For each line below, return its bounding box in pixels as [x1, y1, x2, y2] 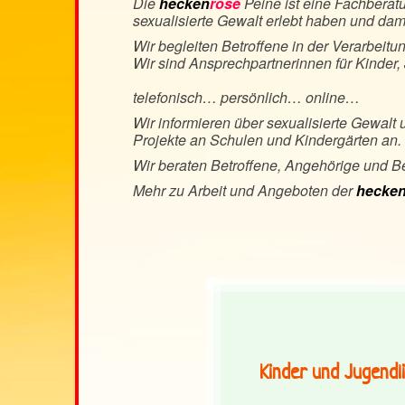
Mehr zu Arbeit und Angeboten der [133, 180, 356, 201]
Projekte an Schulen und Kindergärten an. [133, 129, 401, 150]
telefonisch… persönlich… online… [133, 87, 360, 108]
